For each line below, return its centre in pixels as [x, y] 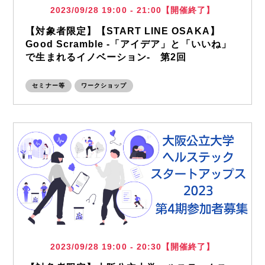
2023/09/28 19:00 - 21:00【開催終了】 [132, 10]
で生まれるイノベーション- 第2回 [106, 57]
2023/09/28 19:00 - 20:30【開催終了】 [132, 247]
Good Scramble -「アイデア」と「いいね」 [128, 44]
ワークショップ [104, 85]
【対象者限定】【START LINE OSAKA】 [123, 31]
